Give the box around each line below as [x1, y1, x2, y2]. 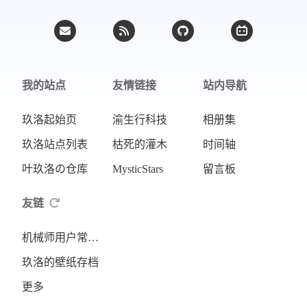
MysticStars [112, 163, 163, 175]
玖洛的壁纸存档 [22, 256, 99, 268]
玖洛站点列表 [22, 138, 88, 150]
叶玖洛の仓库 [22, 163, 88, 175]
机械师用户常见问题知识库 [88, 232, 99, 243]
